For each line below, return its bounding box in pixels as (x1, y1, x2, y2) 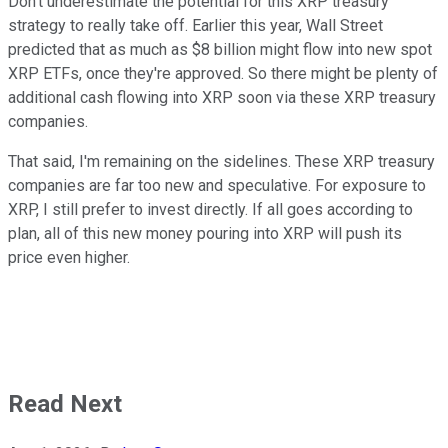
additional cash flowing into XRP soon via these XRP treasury (8, 87, 436, 107)
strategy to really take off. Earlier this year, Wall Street (8, 15, 383, 35)
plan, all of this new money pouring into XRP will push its (8, 223, 402, 243)
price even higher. (8, 247, 130, 267)
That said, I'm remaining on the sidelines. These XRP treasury (8, 151, 435, 171)
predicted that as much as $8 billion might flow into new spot (8, 39, 432, 59)
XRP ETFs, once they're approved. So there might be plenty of (8, 63, 438, 83)
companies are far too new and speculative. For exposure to (8, 175, 426, 195)
